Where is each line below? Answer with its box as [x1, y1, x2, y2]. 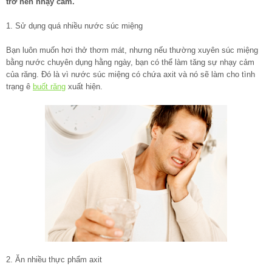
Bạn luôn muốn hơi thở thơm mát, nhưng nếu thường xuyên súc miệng [6, 46, 258, 55]
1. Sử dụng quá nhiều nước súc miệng [6, 21, 143, 31]
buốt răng [33, 82, 66, 92]
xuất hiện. [66, 82, 103, 92]
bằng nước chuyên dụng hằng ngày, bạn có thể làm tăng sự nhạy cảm [6, 58, 254, 67]
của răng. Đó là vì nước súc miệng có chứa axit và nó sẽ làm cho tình [6, 70, 255, 80]
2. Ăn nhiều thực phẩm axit [6, 255, 102, 265]
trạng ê [6, 82, 33, 92]
